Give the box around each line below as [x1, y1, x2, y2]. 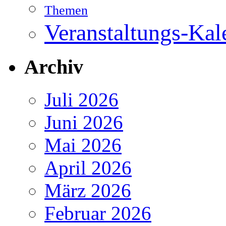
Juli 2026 [44, 89, 119, 111]
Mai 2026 [44, 134, 122, 156]
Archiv [24, 55, 83, 79]
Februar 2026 [44, 202, 151, 224]
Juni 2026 [44, 111, 123, 134]
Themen [44, 3, 88, 18]
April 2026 [44, 157, 132, 179]
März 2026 [44, 180, 131, 202]
